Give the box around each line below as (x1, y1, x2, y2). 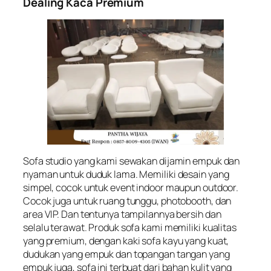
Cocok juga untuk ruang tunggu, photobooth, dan (23, 194, 232, 208)
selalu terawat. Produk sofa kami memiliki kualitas (23, 221, 237, 235)
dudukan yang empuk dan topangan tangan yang (23, 247, 230, 261)
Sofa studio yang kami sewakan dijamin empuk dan (23, 154, 240, 168)
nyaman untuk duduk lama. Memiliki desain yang (23, 168, 229, 181)
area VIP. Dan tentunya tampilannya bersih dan (23, 207, 221, 221)
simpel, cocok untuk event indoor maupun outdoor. (23, 181, 239, 195)
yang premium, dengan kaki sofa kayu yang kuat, (23, 234, 229, 248)
